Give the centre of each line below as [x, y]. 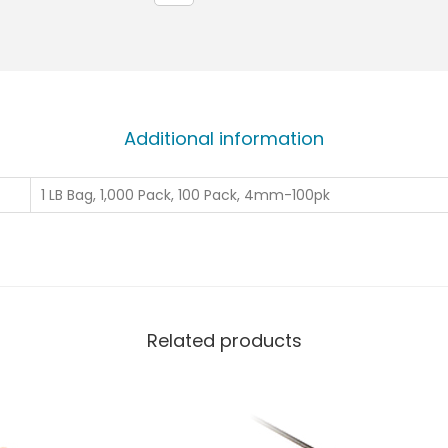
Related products [224, 340]
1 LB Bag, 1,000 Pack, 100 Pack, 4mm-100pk [185, 194]
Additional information [224, 138]
